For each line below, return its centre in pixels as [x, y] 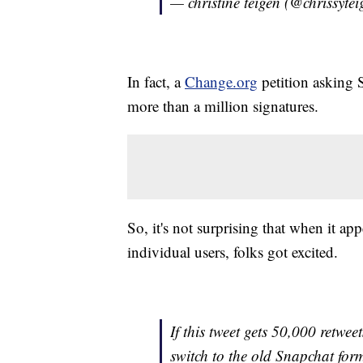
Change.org [221, 82]
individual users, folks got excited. [233, 252]
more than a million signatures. [223, 106]
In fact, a [156, 82]
